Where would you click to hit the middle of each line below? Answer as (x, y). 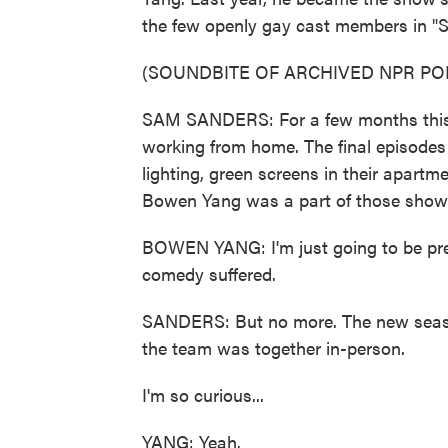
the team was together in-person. (273, 347)
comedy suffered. (209, 273)
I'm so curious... (203, 394)
